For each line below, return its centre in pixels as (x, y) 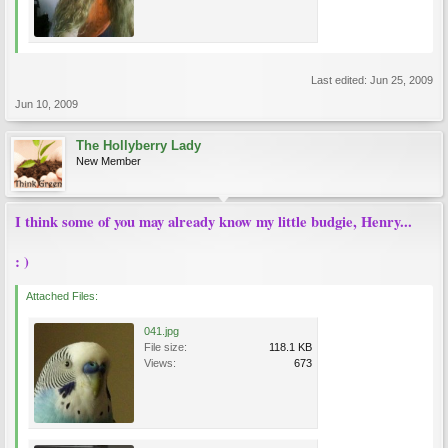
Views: (160, 363)
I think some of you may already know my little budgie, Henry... (213, 221)
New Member (108, 161)
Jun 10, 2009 (46, 104)
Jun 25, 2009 (401, 80)
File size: (165, 347)
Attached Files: (62, 296)
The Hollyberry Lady (138, 145)
